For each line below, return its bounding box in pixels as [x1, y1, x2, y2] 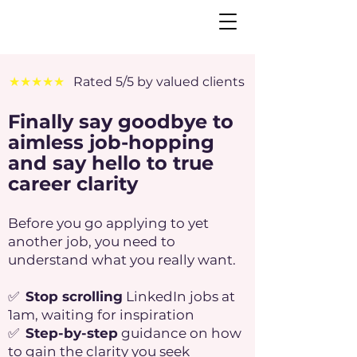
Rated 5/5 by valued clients [73, 74, 245, 89]
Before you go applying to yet [8, 215, 209, 231]
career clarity [8, 172, 138, 195]
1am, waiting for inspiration [8, 307, 194, 323]
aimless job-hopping [8, 131, 214, 154]
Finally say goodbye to [8, 110, 233, 133]
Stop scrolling [25, 288, 123, 304]
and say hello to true [8, 151, 214, 175]
